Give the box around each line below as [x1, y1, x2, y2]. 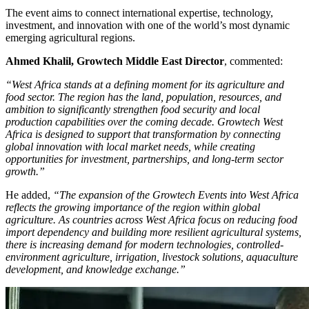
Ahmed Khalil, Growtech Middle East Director [6, 54, 224, 67]
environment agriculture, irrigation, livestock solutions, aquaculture [6, 250, 298, 263]
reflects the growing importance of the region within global [6, 201, 260, 213]
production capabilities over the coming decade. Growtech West [6, 115, 283, 128]
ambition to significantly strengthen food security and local [6, 103, 260, 115]
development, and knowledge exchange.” [6, 263, 186, 275]
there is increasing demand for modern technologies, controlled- [6, 238, 283, 250]
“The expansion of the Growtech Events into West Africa [50, 188, 299, 201]
